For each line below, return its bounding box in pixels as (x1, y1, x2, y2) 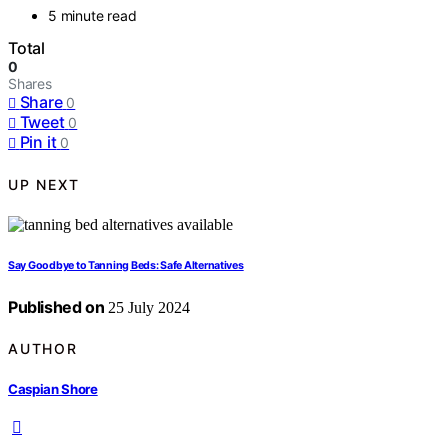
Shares (8, 75, 52, 93)
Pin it (19, 132, 57, 153)
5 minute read (48, 7, 137, 25)
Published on (8, 297, 105, 318)
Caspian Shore (8, 380, 98, 397)
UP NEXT (8, 175, 80, 193)
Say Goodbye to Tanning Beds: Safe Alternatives (8, 259, 244, 273)
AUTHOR (8, 340, 78, 358)
